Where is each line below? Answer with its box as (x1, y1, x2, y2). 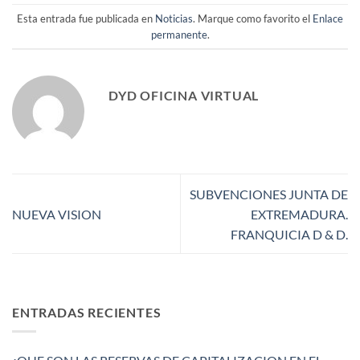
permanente (150, 27, 207, 41)
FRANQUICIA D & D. (231, 226, 348, 242)
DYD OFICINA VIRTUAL (108, 88, 260, 104)
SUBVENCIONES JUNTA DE (190, 186, 348, 202)
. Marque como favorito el (193, 11, 313, 25)
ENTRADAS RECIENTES (12, 304, 162, 320)
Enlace (313, 11, 343, 25)
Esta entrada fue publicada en (17, 11, 155, 25)
